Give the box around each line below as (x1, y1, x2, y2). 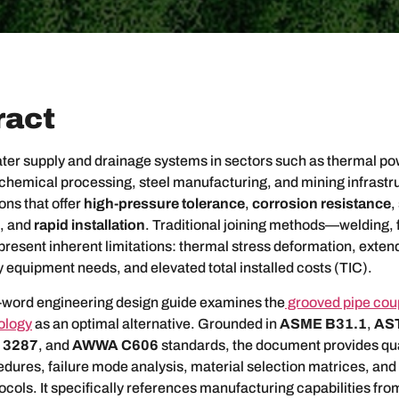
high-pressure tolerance (84, 196, 245, 212)
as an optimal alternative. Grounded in (32, 315, 280, 331)
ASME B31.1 (280, 315, 367, 331)
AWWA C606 (72, 337, 159, 353)
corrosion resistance (252, 196, 391, 212)
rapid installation (34, 217, 145, 233)
